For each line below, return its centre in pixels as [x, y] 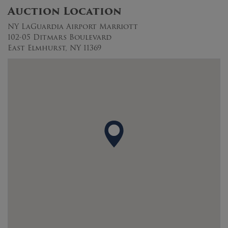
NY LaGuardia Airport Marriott [73, 26]
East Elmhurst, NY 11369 [54, 48]
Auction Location [65, 11]
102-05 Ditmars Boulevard [60, 37]
